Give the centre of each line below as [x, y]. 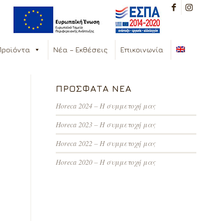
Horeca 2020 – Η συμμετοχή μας [106, 162]
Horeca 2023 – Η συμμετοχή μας [106, 125]
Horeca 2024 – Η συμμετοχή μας [106, 106]
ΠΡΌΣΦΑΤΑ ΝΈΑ [94, 88]
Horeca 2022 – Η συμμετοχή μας [106, 143]
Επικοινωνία [142, 50]
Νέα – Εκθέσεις [80, 50]
